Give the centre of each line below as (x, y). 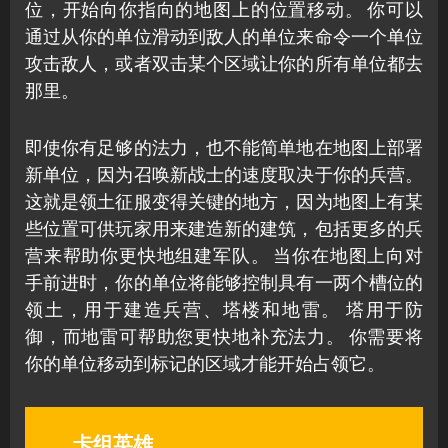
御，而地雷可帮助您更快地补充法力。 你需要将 (224, 336)
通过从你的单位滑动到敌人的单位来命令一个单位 (224, 36)
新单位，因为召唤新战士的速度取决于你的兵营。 (224, 174)
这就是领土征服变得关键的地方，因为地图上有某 (224, 201)
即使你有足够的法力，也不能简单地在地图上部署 (224, 147)
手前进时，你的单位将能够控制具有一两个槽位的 (224, 282)
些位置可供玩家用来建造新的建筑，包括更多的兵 (224, 228)
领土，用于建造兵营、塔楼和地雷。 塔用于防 (224, 309)
